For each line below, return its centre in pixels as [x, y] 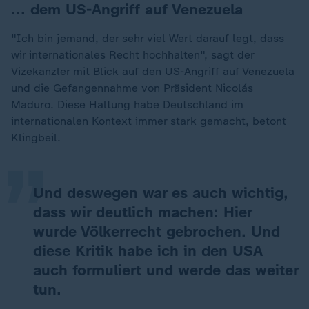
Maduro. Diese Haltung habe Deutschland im [127, 104]
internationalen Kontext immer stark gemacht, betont [149, 121]
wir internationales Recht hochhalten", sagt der [132, 55]
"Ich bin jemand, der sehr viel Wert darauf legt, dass [148, 38]
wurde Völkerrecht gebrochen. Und [157, 231]
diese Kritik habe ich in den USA [148, 251]
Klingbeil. [36, 138]
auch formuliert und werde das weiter [166, 270]
